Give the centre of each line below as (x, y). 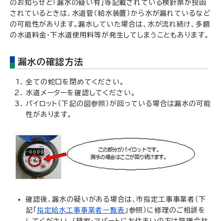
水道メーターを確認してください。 (81, 93)
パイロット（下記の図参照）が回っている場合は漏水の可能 (118, 104)
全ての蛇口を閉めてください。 (75, 82)
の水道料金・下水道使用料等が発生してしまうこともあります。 (110, 35)
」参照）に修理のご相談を (165, 210)
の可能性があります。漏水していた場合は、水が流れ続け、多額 (110, 24)
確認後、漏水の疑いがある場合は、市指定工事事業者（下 (116, 199)
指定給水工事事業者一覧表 (81, 210)
